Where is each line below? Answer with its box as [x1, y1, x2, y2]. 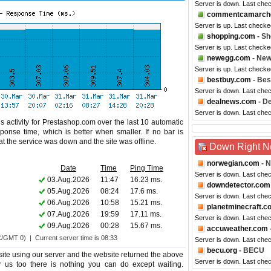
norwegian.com [207, 159, 260, 168]
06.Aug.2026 [47, 198, 90, 207]
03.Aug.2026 [47, 175, 90, 184]
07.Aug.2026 [47, 210, 90, 218]
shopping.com [207, 32, 255, 41]
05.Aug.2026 [47, 187, 90, 195]
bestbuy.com [207, 76, 251, 84]
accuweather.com [207, 224, 268, 233]
